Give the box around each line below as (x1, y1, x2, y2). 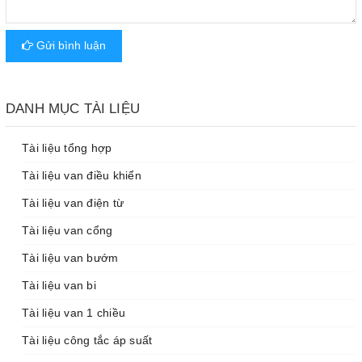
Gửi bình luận (33, 39, 106, 52)
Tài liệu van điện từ (22, 196, 124, 209)
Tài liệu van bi (22, 278, 96, 292)
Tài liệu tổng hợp (22, 141, 112, 154)
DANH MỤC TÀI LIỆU (6, 100, 140, 116)
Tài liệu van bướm (22, 250, 119, 264)
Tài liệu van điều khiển (22, 168, 141, 182)
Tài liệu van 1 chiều (22, 305, 125, 319)
